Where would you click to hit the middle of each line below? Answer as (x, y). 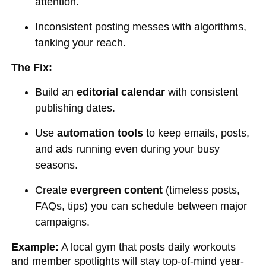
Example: (35, 247)
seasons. (57, 165)
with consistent (202, 92)
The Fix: (32, 68)
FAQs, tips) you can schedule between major (141, 206)
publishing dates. (75, 108)
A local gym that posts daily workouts (148, 247)
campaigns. (63, 222)
